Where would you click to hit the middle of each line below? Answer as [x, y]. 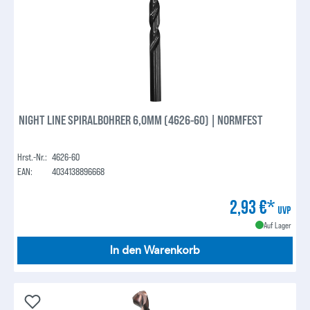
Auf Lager [277, 225]
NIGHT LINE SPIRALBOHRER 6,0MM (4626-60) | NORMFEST [141, 120]
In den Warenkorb [155, 251]
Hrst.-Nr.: [33, 157]
